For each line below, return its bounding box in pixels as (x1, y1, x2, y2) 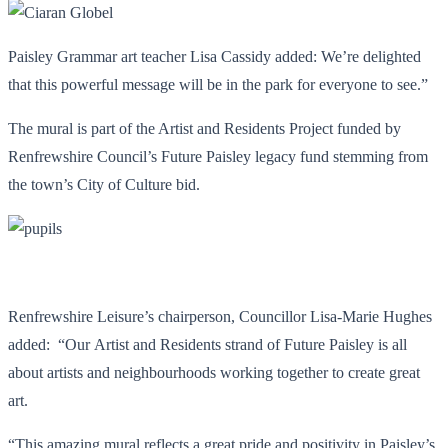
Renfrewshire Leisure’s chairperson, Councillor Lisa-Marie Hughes (8, 307, 432, 325)
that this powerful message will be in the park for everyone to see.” (8, 75, 428, 93)
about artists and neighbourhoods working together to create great (8, 363, 420, 381)
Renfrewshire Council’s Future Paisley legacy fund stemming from (8, 147, 428, 165)
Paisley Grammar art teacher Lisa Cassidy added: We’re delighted (8, 47, 421, 65)
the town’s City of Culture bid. (8, 175, 200, 193)
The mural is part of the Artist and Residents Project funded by (8, 119, 401, 137)
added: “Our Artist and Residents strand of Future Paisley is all (8, 335, 407, 353)
